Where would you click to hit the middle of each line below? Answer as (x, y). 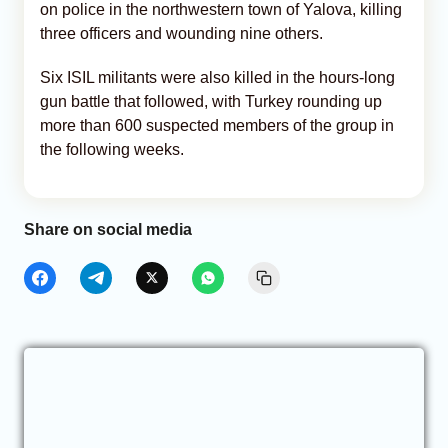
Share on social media (108, 229)
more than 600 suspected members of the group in (217, 125)
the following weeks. (112, 149)
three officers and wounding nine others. (181, 33)
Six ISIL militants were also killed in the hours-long (217, 77)
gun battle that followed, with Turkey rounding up (211, 101)
